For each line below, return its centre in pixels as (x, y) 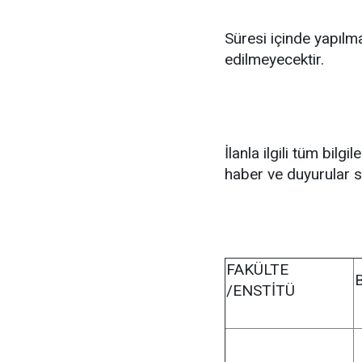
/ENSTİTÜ (261, 290)
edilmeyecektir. (274, 59)
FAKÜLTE (257, 269)
